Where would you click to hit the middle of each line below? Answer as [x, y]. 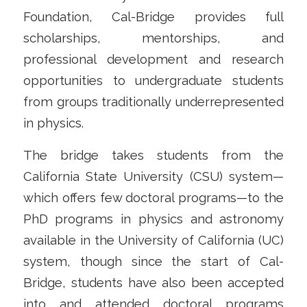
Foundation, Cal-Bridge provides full [153, 17]
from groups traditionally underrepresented [153, 102]
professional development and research [153, 60]
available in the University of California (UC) [153, 241]
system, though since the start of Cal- [153, 262]
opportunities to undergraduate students [153, 81]
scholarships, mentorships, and [153, 38]
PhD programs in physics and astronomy [153, 219]
